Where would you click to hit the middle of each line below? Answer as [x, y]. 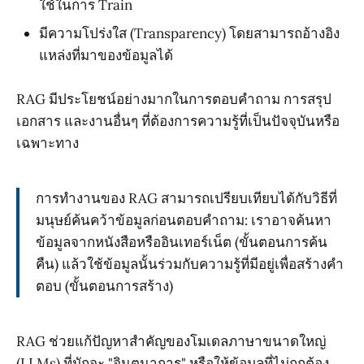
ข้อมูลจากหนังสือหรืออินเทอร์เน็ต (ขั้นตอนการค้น [182, 242]
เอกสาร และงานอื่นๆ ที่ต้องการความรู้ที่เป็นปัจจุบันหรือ [178, 121]
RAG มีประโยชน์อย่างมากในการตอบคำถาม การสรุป [174, 100]
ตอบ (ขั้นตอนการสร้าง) [104, 286]
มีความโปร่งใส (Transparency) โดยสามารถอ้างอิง [189, 33]
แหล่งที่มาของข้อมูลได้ [106, 55]
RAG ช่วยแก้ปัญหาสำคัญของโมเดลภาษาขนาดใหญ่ [171, 341]
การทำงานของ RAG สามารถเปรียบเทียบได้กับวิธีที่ [186, 198]
